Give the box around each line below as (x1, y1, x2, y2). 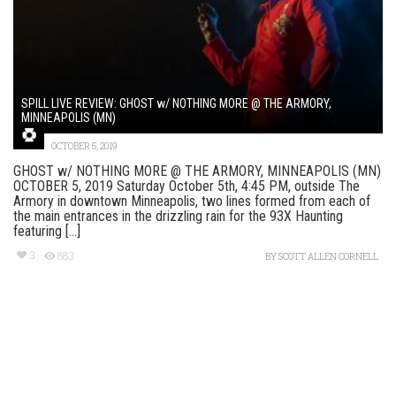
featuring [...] (13, 223, 80, 240)
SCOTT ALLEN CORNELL (278, 251, 378, 263)
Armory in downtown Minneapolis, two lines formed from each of (13, 193, 370, 210)
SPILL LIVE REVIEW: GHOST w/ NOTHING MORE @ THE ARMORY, (21, 96, 331, 111)
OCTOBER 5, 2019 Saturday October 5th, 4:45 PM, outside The (13, 178, 360, 195)
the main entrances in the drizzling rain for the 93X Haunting (13, 208, 343, 225)
